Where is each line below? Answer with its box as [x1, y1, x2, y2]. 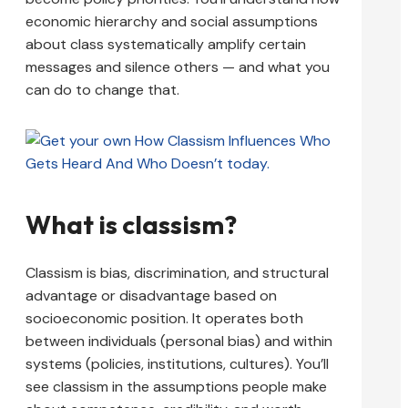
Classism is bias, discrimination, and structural [25, 262, 329, 282]
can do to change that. [25, 80, 179, 100]
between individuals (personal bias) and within [25, 331, 332, 351]
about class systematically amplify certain [25, 35, 306, 55]
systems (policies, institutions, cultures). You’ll [25, 353, 329, 373]
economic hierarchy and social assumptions [25, 12, 318, 32]
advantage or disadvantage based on [25, 285, 277, 305]
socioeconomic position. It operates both [25, 308, 303, 328]
